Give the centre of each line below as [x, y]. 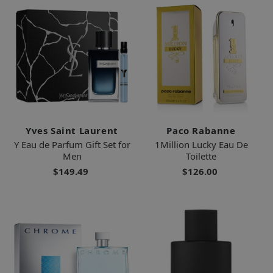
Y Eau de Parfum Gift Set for [72, 145]
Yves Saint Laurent [72, 131]
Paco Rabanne [201, 131]
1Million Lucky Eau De [201, 145]
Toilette [201, 156]
